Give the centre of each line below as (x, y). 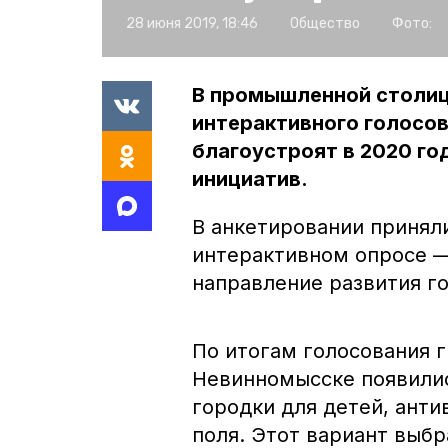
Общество (325, 23)
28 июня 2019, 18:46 (192, 23)
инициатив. (250, 178)
